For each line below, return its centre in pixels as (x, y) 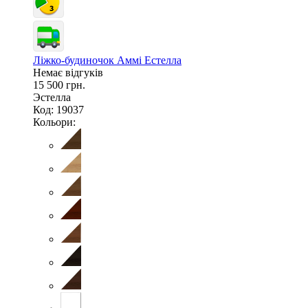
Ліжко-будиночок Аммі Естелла (107, 60)
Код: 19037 (58, 109)
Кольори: (54, 122)
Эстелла (52, 97)
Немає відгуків (68, 72)
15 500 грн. (59, 85)
